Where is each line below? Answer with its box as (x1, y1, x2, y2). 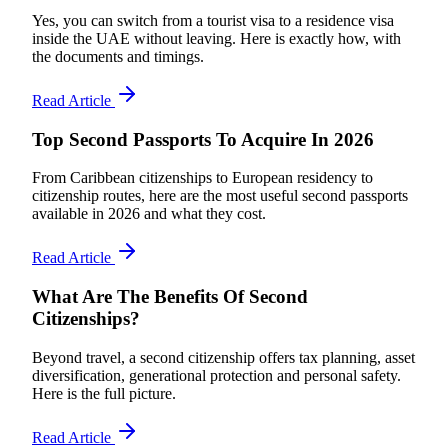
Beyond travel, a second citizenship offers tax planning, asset (32, 348, 415, 366)
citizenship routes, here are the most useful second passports (32, 187, 408, 205)
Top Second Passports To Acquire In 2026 (32, 128, 374, 150)
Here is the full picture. (32, 384, 176, 402)
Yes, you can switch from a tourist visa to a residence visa (32, 12, 394, 29)
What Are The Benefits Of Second (32, 286, 308, 308)
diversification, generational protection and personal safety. (32, 366, 401, 384)
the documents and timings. (32, 48, 204, 65)
